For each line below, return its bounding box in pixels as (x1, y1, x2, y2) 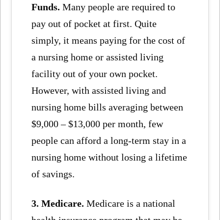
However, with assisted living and (31, 84, 166, 96)
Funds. (31, 1, 60, 12)
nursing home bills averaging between (31, 101, 184, 112)
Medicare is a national (86, 198, 176, 209)
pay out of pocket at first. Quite (31, 18, 157, 29)
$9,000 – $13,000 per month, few (31, 118, 164, 129)
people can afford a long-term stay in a (31, 135, 187, 146)
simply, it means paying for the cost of (31, 34, 186, 46)
